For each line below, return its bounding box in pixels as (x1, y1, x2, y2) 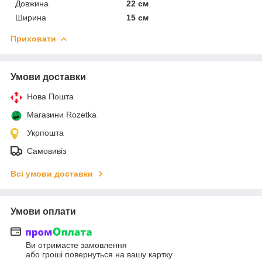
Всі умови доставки (11, 168, 93, 178)
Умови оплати (11, 206, 76, 216)
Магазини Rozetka (27, 109, 96, 119)
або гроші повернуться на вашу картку (26, 250, 173, 260)
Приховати (11, 33, 56, 43)
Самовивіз (27, 146, 66, 156)
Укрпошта (27, 127, 64, 137)
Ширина (15, 12, 46, 22)
